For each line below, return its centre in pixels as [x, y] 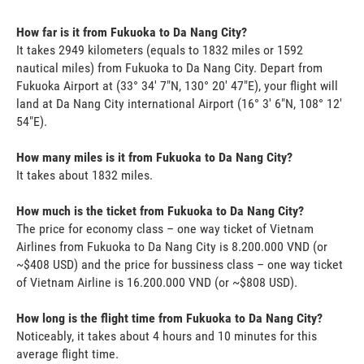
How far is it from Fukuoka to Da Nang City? [132, 32]
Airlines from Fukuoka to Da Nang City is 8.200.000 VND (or [172, 246]
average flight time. [67, 353]
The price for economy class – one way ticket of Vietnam [165, 228]
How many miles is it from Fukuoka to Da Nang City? [154, 157]
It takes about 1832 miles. [84, 175]
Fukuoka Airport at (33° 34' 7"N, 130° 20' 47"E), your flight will [177, 85]
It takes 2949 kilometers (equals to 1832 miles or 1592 [160, 50]
